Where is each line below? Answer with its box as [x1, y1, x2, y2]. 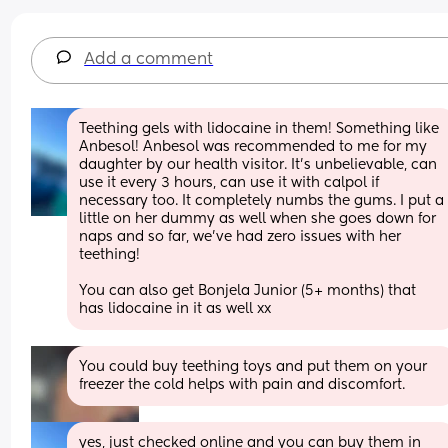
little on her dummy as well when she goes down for [79, 211, 437, 226]
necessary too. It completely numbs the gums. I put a [79, 193, 445, 208]
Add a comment [84, 51, 214, 68]
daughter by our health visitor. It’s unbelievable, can [79, 157, 438, 172]
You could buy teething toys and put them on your [79, 359, 428, 374]
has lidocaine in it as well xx [79, 301, 272, 316]
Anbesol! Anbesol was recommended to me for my [79, 139, 428, 154]
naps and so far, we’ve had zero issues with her [79, 229, 402, 244]
